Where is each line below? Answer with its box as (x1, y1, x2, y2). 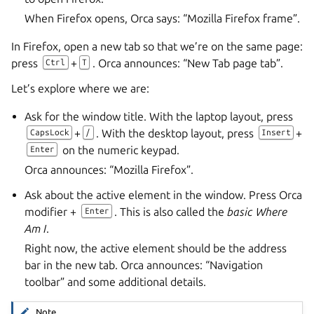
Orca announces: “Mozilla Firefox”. (25, 163, 194, 176)
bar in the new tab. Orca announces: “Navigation (25, 258, 264, 271)
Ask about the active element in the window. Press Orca (25, 188, 303, 201)
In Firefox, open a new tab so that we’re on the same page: (11, 39, 303, 53)
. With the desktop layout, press (95, 126, 257, 139)
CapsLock (29, 127, 69, 137)
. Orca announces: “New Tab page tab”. (92, 56, 283, 69)
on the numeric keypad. (59, 143, 179, 156)
